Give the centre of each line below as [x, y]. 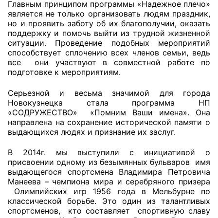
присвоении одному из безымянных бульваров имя [109, 162]
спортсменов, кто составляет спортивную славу [109, 211]
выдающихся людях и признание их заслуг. [92, 132]
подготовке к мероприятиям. [64, 72]
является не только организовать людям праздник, [109, 13]
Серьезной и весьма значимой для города [109, 93]
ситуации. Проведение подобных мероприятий [109, 43]
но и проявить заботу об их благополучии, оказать [109, 23]
